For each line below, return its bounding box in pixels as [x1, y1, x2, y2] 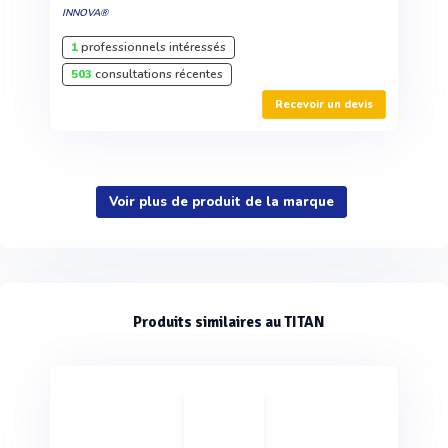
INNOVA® [62, 6, 108, 21]
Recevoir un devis [275, 97, 373, 113]
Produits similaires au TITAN [133, 313, 325, 332]
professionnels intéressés [78, 39, 226, 56]
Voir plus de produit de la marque [109, 193, 334, 212]
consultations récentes [92, 66, 223, 83]
